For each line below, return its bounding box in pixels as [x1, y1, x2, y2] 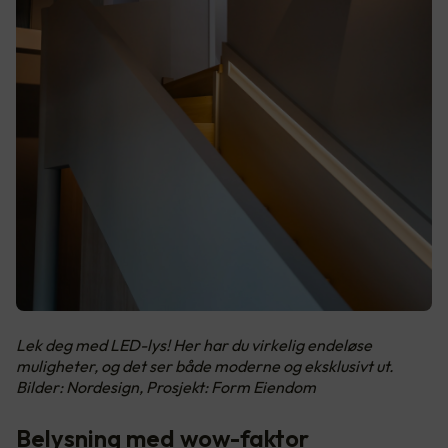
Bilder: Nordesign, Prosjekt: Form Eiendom [16, 376, 316, 397]
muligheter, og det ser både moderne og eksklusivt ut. [16, 355, 394, 376]
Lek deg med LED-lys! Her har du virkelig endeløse [16, 334, 372, 355]
